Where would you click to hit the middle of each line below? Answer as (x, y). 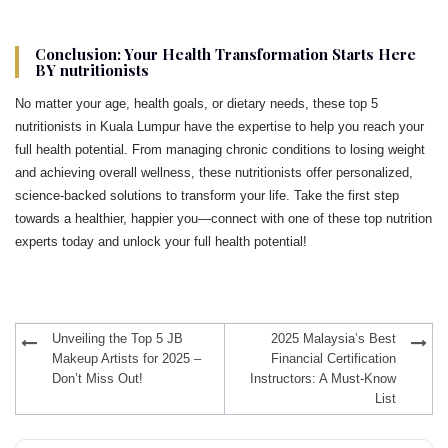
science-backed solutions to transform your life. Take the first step (207, 195)
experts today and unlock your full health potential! (161, 241)
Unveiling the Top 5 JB (117, 338)
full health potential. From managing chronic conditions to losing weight (220, 149)
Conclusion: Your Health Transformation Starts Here (225, 53)
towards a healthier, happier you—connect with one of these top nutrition (223, 218)
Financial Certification (333, 358)
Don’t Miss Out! (97, 378)
